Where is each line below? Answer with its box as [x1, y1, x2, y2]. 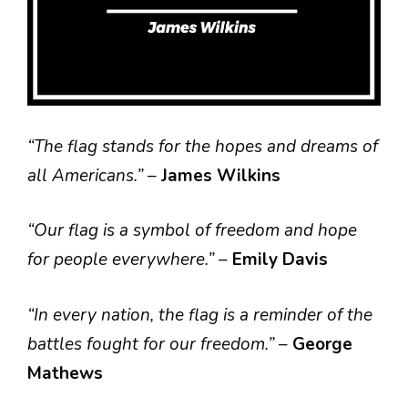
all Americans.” [27, 163, 148, 188]
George [292, 331, 352, 356]
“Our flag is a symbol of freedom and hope [27, 219, 357, 242]
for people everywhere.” [27, 248, 219, 271]
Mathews [27, 361, 103, 385]
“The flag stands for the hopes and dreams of [27, 134, 378, 158]
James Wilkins [161, 163, 280, 188]
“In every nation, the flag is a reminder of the [27, 302, 372, 327]
